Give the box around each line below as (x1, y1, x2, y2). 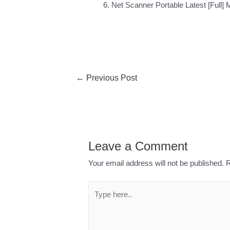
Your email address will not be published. (88, 158, 224, 167)
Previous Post (84, 73, 137, 83)
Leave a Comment (88, 139, 188, 153)
